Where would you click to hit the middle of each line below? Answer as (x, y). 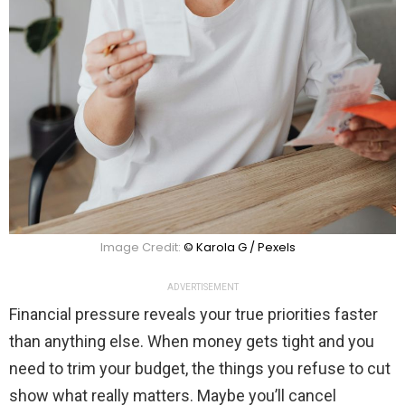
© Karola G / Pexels (240, 247)
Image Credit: (142, 247)
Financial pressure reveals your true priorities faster (193, 314)
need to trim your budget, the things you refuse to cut (200, 368)
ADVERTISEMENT (202, 287)
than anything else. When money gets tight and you (192, 341)
